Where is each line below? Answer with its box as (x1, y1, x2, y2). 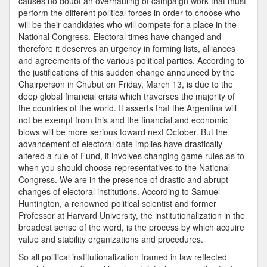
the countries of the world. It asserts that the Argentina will (18, 102, 237, 114)
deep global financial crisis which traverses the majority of (18, 90, 235, 102)
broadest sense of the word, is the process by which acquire (18, 221, 244, 233)
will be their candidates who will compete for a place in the (18, 18, 237, 30)
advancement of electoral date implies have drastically (18, 138, 222, 150)
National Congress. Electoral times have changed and (18, 30, 221, 42)
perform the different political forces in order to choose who (18, 7, 240, 18)
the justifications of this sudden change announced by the (18, 66, 235, 78)
